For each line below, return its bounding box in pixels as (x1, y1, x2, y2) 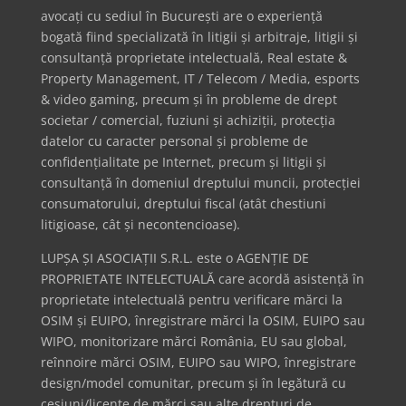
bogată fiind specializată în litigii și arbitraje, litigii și (40, 28, 358, 46)
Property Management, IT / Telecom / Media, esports (40, 70, 360, 88)
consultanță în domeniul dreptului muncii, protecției (40, 174, 361, 192)
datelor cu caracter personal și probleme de (40, 132, 308, 150)
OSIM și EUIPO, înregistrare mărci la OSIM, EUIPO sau (40, 312, 365, 330)
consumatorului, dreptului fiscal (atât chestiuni (40, 195, 326, 213)
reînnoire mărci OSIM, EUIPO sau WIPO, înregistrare (40, 353, 356, 372)
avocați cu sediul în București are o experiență (40, 7, 323, 25)
